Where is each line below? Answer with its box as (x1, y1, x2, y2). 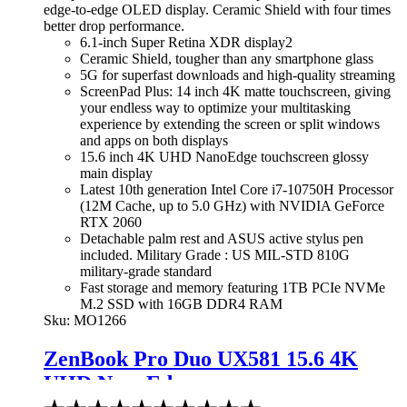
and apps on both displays (80, 132, 228, 148)
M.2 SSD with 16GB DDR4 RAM (80, 295, 283, 312)
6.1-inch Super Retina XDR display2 (80, 34, 293, 50)
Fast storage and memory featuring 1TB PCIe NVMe (80, 279, 385, 295)
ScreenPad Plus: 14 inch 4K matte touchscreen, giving (80, 83, 391, 99)
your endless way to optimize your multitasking (80, 99, 351, 115)
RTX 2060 (80, 213, 142, 230)
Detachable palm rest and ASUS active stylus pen (80, 230, 363, 246)
